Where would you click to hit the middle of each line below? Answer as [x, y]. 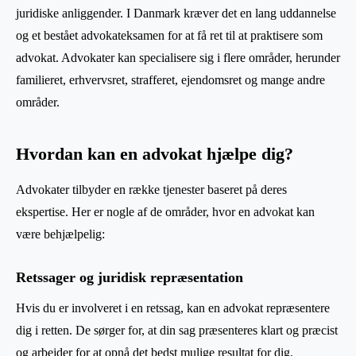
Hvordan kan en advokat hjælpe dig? [155, 154]
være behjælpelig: [60, 234]
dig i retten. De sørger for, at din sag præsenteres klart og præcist [177, 330]
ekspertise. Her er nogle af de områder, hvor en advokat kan [165, 211]
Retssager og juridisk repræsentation [130, 277]
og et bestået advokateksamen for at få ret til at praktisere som [169, 35]
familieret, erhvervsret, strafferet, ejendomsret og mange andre [170, 79]
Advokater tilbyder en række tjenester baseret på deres [151, 189]
